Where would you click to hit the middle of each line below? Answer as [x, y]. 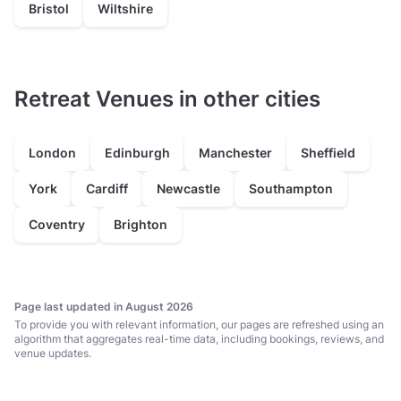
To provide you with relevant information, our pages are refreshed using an [199, 325]
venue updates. [53, 354]
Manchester [235, 153]
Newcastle [188, 189]
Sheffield [328, 153]
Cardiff [107, 189]
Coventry [57, 225]
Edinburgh [137, 153]
